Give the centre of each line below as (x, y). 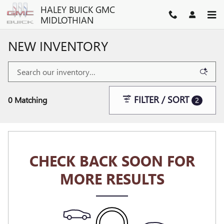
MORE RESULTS (112, 178)
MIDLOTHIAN (67, 20)
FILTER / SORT (161, 99)
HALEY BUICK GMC (78, 9)
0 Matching (27, 100)
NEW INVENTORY (58, 45)
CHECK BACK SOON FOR (112, 160)
